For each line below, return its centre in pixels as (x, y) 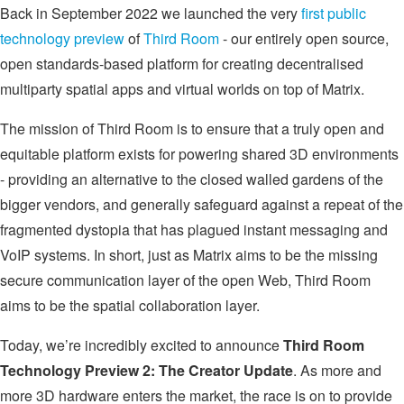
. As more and (337, 370)
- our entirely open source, (304, 38)
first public (334, 13)
